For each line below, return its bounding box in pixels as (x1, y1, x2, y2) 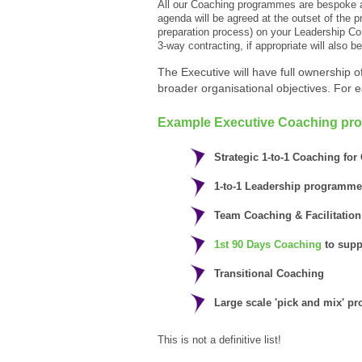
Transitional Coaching (213, 267, 324, 280)
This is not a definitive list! (157, 333, 281, 346)
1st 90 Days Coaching (213, 238, 322, 250)
